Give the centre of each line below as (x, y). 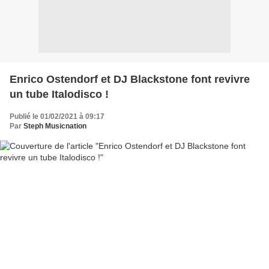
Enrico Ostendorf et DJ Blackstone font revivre (130, 79)
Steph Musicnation (55, 126)
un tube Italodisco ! (59, 94)
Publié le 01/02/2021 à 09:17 (57, 116)
